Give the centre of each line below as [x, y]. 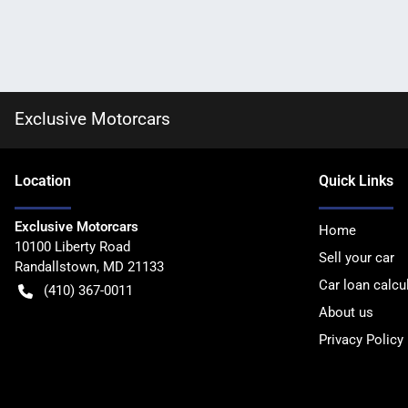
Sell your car [357, 258]
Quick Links [356, 181]
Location [43, 181]
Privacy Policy [361, 340]
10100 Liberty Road [72, 247]
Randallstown [56, 267]
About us [346, 312]
